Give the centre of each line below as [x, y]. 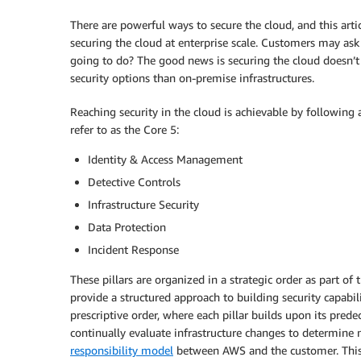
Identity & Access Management [165, 159]
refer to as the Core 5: [124, 129]
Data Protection [127, 227]
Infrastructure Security [143, 204]
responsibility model [122, 350]
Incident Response [133, 249]
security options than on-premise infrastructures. [192, 78]
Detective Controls [134, 182]
